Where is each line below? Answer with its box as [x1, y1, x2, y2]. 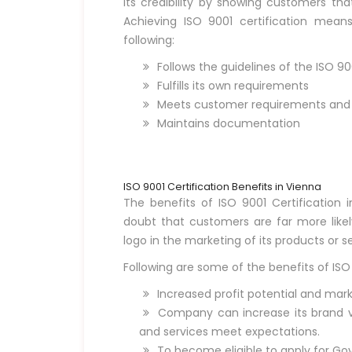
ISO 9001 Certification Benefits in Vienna [123, 179, 321, 193]
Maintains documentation [154, 115, 300, 131]
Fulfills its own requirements [154, 77, 309, 93]
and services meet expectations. [139, 323, 320, 339]
